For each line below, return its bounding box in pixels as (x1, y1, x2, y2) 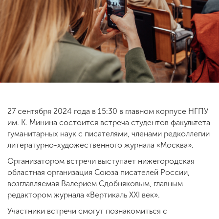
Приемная (47, 76, 80, 85)
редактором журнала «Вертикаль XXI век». (7, 190, 160, 199)
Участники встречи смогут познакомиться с (7, 206, 167, 216)
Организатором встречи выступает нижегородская (7, 156, 195, 166)
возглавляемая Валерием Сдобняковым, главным (7, 178, 183, 188)
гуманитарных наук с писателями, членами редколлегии (7, 129, 210, 138)
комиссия (47, 85, 80, 94)
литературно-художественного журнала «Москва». (7, 140, 194, 150)
